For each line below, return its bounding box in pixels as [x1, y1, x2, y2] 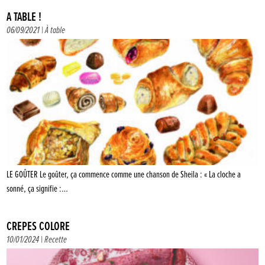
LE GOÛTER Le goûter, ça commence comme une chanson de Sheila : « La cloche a [7, 168, 241, 181]
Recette [44, 233, 67, 246]
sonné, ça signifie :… [7, 182, 69, 195]
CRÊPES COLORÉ [7, 218, 70, 235]
